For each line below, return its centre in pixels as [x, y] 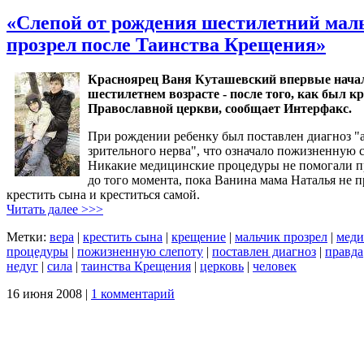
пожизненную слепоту [140, 251]
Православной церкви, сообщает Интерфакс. [220, 108]
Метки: [28, 236]
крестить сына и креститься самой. [103, 194]
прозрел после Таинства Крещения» [166, 44]
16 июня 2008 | [49, 293]
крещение [199, 236]
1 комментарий [133, 293]
